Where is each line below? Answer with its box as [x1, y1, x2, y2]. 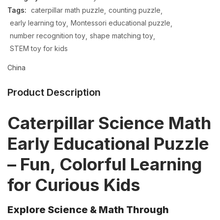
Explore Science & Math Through [7, 203, 169, 216]
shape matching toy [90, 31, 153, 40]
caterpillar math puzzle [31, 6, 104, 14]
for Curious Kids [7, 174, 140, 195]
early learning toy [10, 19, 66, 27]
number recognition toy [10, 31, 85, 40]
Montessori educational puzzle [71, 19, 170, 27]
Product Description [7, 86, 101, 98]
